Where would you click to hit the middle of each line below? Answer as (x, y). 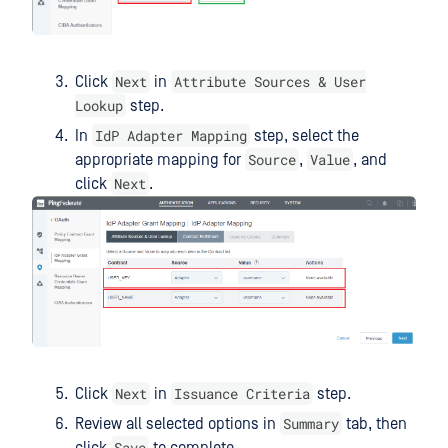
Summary (311, 423)
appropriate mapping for (160, 159)
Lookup (99, 105)
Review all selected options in (177, 423)
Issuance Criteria (242, 393)
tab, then (374, 423)
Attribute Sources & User (270, 81)
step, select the (304, 135)
